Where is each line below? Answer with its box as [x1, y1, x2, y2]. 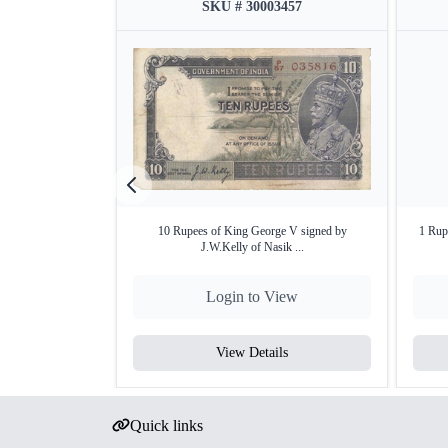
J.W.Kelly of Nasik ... [200, 240, 304, 254]
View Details [216, 345, 288, 360]
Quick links [129, 417, 203, 434]
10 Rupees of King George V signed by [157, 224, 347, 238]
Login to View [206, 288, 298, 305]
